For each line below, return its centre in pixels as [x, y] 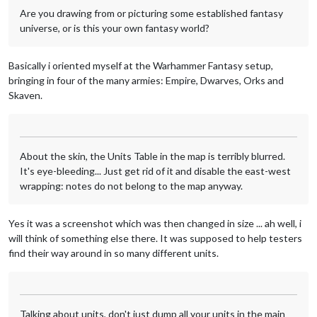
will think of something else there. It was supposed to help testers [155, 238]
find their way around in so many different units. [114, 253]
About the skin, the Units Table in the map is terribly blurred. [152, 156]
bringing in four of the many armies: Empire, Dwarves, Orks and [146, 80]
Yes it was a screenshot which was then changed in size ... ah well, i [155, 223]
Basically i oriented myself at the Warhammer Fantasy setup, [141, 65]
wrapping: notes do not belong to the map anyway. [131, 185]
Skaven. [25, 95]
